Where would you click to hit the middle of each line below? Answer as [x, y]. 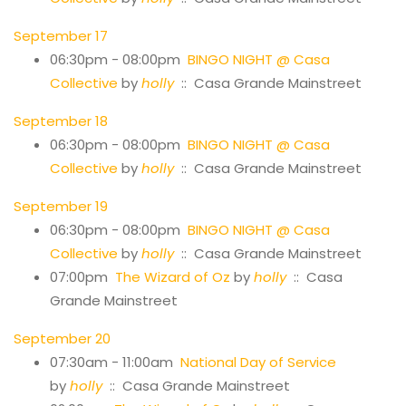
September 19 [61, 206]
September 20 [62, 338]
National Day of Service [258, 362]
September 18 [61, 121]
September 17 [61, 35]
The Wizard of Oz [173, 276]
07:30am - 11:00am [115, 362]
